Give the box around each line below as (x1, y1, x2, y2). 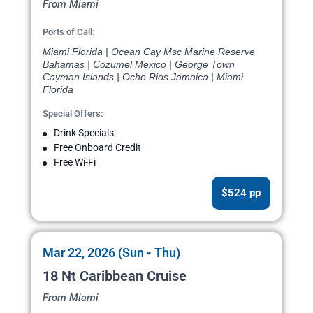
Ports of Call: (43, 27, 95, 38)
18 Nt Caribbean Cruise (43, 268, 187, 285)
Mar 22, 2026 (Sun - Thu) (43, 245, 180, 261)
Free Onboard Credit (54, 142, 141, 154)
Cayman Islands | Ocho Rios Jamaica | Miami (43, 71, 243, 83)
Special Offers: (43, 108, 103, 119)
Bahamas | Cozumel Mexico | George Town (43, 59, 235, 71)
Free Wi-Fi (54, 156, 96, 168)
